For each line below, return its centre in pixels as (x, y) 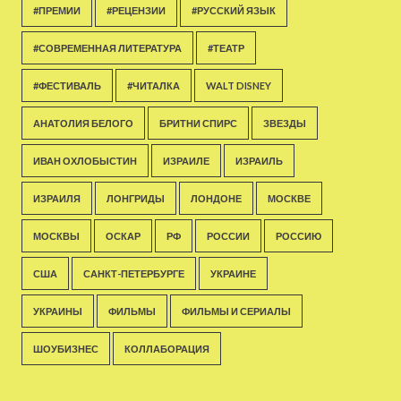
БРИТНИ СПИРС (198, 123)
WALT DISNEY (238, 85)
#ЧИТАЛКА (153, 85)
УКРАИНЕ (233, 273)
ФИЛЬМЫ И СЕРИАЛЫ (236, 311)
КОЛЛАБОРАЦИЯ (166, 349)
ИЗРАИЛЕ (186, 161)
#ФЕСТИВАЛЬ (67, 85)
